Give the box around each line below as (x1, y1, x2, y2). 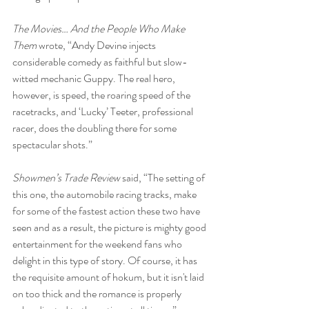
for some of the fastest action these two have (12, 203, 202, 219)
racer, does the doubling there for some (12, 120, 179, 137)
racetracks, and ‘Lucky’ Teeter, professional (12, 103, 195, 120)
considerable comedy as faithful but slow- (12, 54, 188, 70)
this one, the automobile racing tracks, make (12, 186, 199, 203)
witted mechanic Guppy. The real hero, (12, 70, 177, 87)
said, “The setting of (122, 170, 207, 186)
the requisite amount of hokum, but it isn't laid (12, 269, 206, 286)
